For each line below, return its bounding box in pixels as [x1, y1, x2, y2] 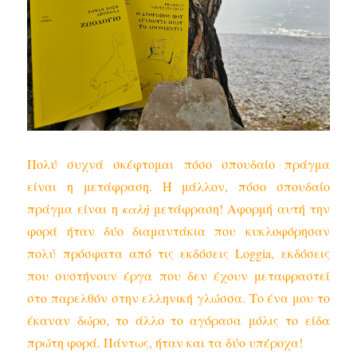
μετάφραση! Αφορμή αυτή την [149, 199, 330, 217]
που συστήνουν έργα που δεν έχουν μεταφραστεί [27, 266, 330, 284]
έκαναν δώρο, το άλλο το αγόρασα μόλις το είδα [27, 311, 330, 328]
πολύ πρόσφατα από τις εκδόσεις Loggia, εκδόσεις [27, 244, 330, 261]
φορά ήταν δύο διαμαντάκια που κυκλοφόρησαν [27, 222, 330, 239]
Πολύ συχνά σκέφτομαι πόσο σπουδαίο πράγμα [27, 155, 330, 172]
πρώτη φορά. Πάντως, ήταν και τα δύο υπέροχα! [27, 333, 304, 351]
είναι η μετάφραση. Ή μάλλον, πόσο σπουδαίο [27, 177, 330, 194]
